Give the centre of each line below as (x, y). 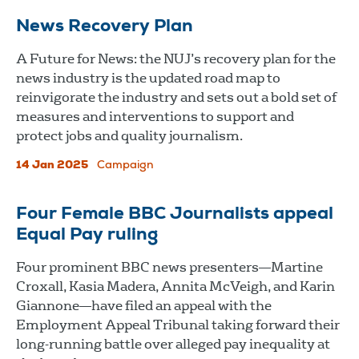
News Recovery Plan (105, 27)
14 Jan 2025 (52, 165)
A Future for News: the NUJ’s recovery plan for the (176, 58)
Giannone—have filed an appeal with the (144, 305)
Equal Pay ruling (87, 235)
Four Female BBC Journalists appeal (175, 214)
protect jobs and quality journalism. (129, 135)
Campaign (125, 165)
